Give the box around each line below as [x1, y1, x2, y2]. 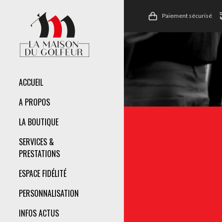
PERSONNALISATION [19, 187, 79, 199]
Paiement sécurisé [162, 12, 212, 20]
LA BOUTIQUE [19, 116, 58, 128]
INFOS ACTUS [19, 207, 59, 219]
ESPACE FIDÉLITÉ [19, 167, 66, 179]
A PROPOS [19, 96, 50, 108]
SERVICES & [19, 136, 54, 148]
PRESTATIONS [19, 148, 60, 160]
